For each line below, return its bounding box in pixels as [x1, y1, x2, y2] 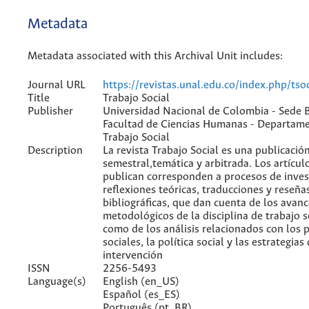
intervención [103, 249, 163, 261]
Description [28, 144, 83, 157]
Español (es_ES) [103, 288, 180, 301]
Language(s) [28, 275, 86, 288]
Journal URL [28, 79, 86, 91]
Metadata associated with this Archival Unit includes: [28, 50, 283, 62]
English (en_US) [103, 275, 179, 288]
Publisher [28, 105, 73, 117]
